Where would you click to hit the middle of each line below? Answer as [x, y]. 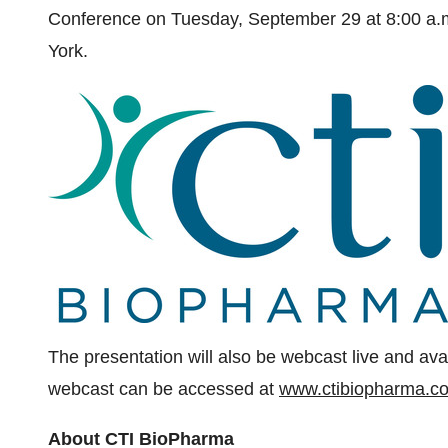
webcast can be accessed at [163, 389]
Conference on [109, 19]
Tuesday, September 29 [266, 19]
